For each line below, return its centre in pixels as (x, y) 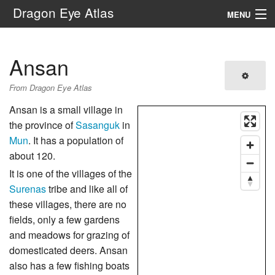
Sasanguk (98, 125)
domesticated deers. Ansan (68, 250)
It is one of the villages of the (71, 174)
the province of (42, 125)
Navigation (28, 41)
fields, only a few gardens (64, 220)
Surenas (28, 189)
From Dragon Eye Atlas (51, 87)
